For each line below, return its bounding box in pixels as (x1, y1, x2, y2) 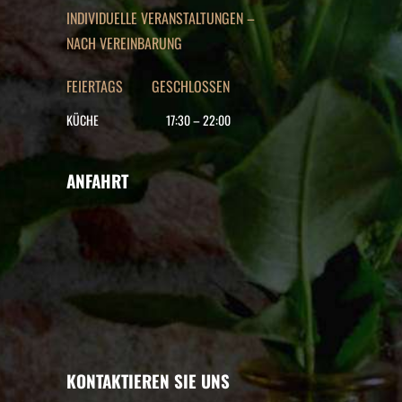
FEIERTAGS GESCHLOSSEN (66, 75, 230, 97)
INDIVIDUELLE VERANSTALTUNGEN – (66, 7, 255, 29)
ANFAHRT (66, 168, 128, 193)
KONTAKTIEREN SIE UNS (66, 368, 230, 393)
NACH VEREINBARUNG (66, 32, 182, 54)
